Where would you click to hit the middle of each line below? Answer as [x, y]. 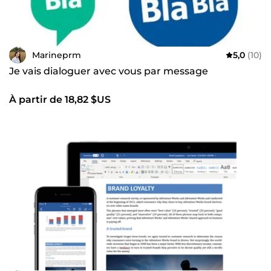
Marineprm [57, 55]
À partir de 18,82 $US [60, 100]
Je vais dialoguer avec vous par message [109, 71]
